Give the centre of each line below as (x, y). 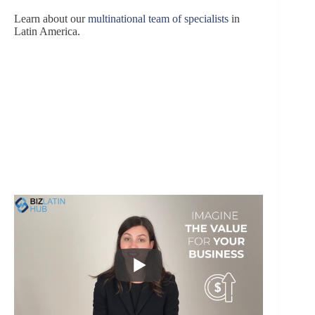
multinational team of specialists (158, 18)
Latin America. (47, 31)
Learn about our (51, 18)
